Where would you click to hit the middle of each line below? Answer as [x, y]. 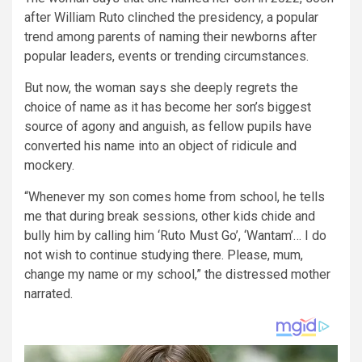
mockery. [49, 165]
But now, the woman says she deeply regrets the [161, 87]
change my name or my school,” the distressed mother [177, 274]
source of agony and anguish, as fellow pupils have [168, 126]
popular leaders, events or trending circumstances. [166, 56]
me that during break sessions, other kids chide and [170, 216]
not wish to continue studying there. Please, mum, [164, 255]
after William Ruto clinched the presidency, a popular [171, 17]
